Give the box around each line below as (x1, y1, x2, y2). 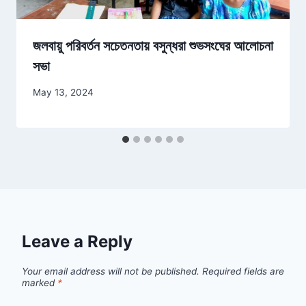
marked (22, 277, 57, 289)
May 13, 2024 (33, 87, 94, 98)
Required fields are (202, 266, 284, 277)
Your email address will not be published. (22, 266, 199, 277)
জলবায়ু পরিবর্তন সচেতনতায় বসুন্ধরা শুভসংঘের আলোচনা (33, 37, 273, 54)
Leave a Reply (22, 232, 133, 252)
